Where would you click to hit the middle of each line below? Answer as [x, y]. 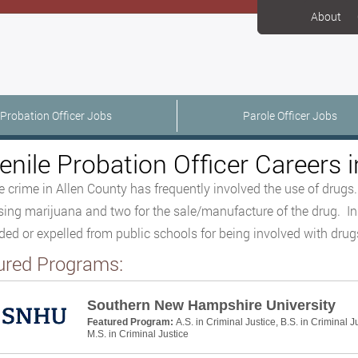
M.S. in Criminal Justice [137, 334]
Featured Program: [131, 322]
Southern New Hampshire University [211, 305]
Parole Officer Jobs [290, 115]
